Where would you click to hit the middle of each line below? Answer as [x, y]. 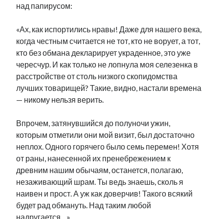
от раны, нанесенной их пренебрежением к [94, 158]
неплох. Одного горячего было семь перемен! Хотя [108, 146]
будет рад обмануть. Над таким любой [84, 205]
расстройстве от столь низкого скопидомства [97, 76]
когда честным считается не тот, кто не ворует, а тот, [108, 41]
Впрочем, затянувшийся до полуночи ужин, [93, 123]
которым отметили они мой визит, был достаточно [106, 135]
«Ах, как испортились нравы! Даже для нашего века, [109, 29]
